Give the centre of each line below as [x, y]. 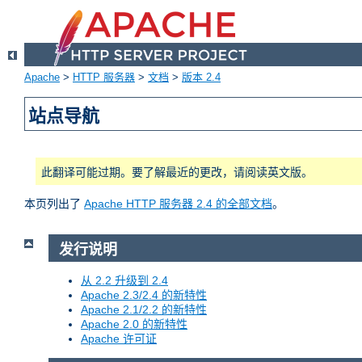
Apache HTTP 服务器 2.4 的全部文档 [178, 204]
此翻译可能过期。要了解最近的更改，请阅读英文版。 [177, 173]
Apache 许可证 [119, 338]
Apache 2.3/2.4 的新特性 [144, 295]
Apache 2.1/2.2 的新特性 [144, 309]
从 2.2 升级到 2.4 [124, 280]
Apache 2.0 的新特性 [134, 324]
